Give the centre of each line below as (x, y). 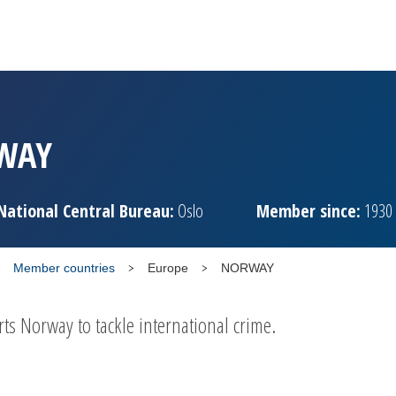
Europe (168, 268)
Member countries (64, 268)
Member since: (308, 211)
